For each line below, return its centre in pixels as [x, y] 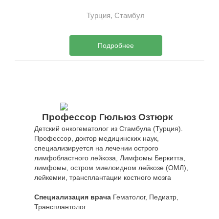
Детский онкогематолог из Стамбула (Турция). [109, 128]
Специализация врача [73, 197]
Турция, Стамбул [115, 16]
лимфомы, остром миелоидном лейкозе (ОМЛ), [111, 167]
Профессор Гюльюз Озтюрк [107, 117]
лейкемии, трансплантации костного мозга [103, 177]
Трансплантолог [60, 207]
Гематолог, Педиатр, [145, 197]
